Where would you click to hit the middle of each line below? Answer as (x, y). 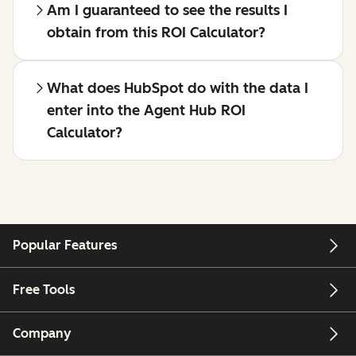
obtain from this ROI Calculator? (156, 33)
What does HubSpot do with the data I (178, 88)
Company (42, 333)
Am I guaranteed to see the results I (167, 10)
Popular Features (65, 246)
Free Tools (44, 289)
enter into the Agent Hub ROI (146, 110)
